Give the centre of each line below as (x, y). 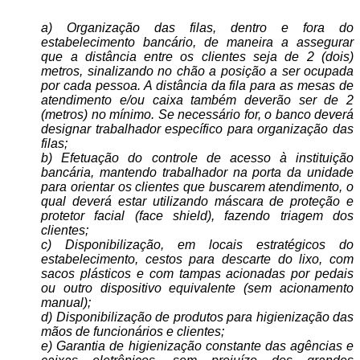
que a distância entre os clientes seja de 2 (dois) (197, 57)
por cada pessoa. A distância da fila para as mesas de (197, 86)
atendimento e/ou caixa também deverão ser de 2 (197, 100)
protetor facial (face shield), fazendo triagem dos (197, 216)
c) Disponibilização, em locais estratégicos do (197, 245)
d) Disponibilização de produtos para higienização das (197, 317)
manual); (66, 303)
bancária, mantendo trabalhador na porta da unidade (197, 172)
